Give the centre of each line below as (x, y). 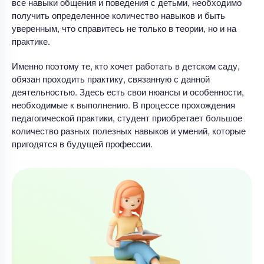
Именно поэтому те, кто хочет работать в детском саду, (126, 65)
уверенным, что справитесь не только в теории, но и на (124, 28)
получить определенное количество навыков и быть (118, 15)
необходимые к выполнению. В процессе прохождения (123, 104)
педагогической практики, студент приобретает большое (127, 117)
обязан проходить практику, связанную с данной (111, 78)
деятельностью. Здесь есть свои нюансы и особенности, (128, 91)
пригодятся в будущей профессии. (82, 143)
